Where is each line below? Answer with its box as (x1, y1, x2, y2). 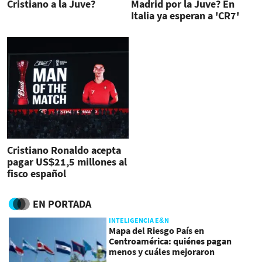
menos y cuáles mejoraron (109, 245, 215, 257)
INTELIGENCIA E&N (109, 215, 170, 225)
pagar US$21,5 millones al (7, 154, 127, 168)
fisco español (7, 166, 66, 180)
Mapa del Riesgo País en (109, 224, 205, 236)
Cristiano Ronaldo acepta (7, 143, 121, 157)
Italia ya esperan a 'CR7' (130, 9, 239, 23)
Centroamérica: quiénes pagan (109, 235, 232, 247)
